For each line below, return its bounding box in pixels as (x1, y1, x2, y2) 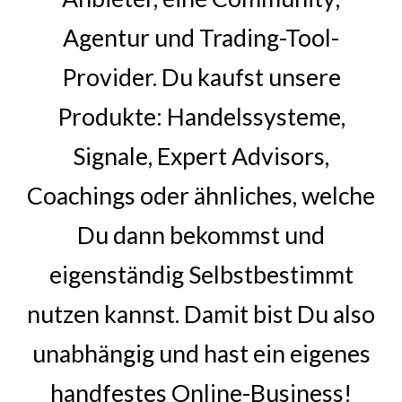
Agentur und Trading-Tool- (63, 23, 339, 52)
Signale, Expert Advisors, (73, 142, 329, 170)
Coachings (27, 181, 135, 210)
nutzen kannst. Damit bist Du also (27, 300, 375, 328)
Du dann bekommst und (77, 221, 325, 249)
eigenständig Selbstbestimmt (48, 260, 354, 289)
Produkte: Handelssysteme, (57, 102, 345, 131)
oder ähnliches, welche (135, 181, 375, 210)
